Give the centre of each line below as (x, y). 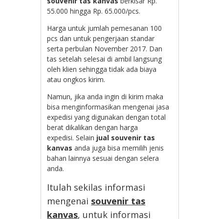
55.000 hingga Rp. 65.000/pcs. (94, 11)
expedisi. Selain (72, 137)
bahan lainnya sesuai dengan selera (103, 158)
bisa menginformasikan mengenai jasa (108, 107)
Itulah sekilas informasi (96, 187)
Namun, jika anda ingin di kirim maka (105, 96)
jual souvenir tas (126, 137)
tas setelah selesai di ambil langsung (105, 59)
